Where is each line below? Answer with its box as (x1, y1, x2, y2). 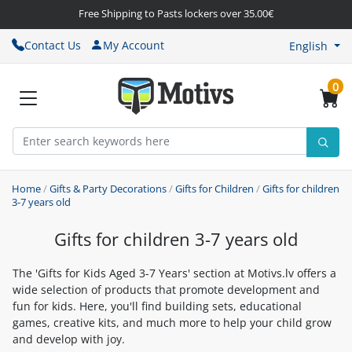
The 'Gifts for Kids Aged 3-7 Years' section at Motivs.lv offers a (13, 266, 336, 281)
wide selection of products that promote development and (13, 282, 320, 298)
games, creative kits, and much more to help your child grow (13, 315, 332, 331)
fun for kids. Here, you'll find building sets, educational (13, 299, 302, 314)
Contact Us (24, 37, 81, 53)
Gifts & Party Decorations (49, 181, 167, 196)
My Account (103, 37, 164, 53)
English (289, 38, 328, 53)
